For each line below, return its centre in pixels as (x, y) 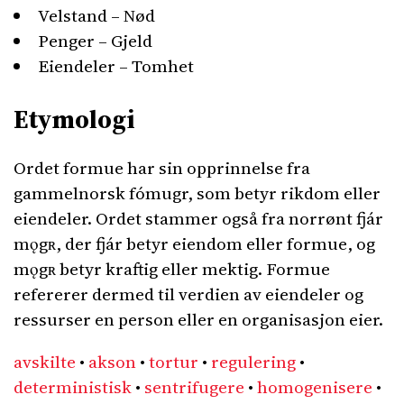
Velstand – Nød (96, 15)
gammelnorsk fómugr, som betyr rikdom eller (197, 193)
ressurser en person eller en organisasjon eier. (198, 319)
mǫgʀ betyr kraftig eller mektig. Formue (172, 269)
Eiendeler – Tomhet (116, 66)
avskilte (45, 362)
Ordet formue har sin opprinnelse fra (162, 168)
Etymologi (74, 119)
